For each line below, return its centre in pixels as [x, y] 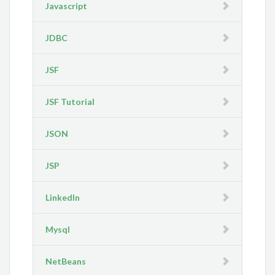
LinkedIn [63, 197]
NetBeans [66, 261]
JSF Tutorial [70, 102]
